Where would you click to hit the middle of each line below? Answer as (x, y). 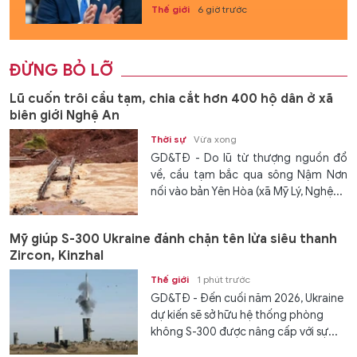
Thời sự (169, 139)
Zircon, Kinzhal (57, 255)
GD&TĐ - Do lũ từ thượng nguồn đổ (249, 159)
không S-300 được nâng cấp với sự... (245, 331)
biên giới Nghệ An (65, 116)
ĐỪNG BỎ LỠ (61, 71)
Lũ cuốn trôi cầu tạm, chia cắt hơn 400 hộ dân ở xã (171, 99)
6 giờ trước (222, 10)
